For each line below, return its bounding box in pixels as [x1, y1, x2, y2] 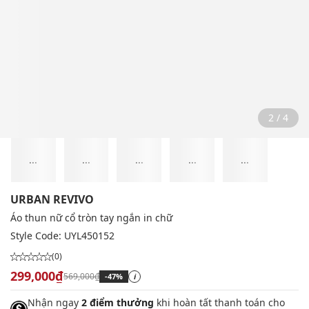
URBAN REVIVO [10, 192, 94, 208]
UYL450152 [64, 229, 114, 243]
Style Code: [10, 229, 64, 243]
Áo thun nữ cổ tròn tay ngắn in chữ [10, 211, 172, 225]
